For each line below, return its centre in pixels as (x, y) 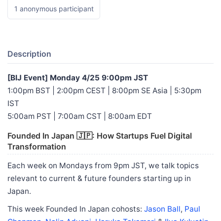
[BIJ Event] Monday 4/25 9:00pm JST (78, 77)
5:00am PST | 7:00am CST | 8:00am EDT (80, 116)
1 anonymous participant (54, 8)
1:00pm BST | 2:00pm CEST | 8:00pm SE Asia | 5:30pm (104, 90)
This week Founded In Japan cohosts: (76, 209)
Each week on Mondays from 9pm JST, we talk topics (103, 165)
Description (29, 54)
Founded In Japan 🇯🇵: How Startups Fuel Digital (100, 135)
